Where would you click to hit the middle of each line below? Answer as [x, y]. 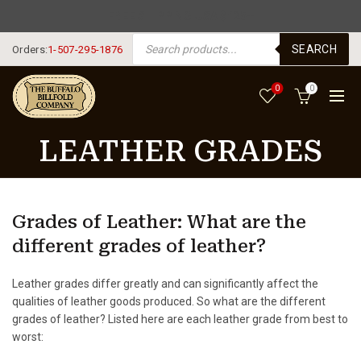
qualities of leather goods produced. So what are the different [169, 301]
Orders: [30, 49]
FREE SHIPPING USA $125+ [180, 16]
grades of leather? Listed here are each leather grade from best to [180, 319]
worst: [28, 337]
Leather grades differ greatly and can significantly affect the [165, 284]
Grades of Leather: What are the [159, 222]
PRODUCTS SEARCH [170, 37]
